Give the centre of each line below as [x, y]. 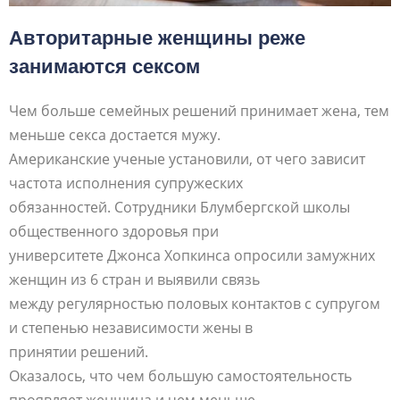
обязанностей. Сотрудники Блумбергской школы [179, 207]
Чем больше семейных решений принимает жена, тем [199, 110]
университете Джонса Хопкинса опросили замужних [192, 255]
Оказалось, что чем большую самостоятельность [180, 375]
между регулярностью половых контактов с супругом [195, 303]
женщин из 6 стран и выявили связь [134, 279]
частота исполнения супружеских [126, 183]
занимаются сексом [104, 66]
